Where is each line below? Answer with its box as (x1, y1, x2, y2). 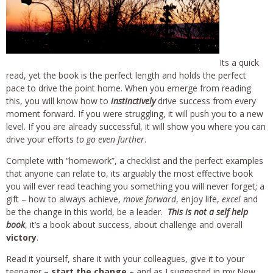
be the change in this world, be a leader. (6, 205, 168, 218)
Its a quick (219, 56, 259, 68)
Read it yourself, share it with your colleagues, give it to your (6, 252, 244, 264)
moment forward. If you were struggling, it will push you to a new (6, 107, 263, 119)
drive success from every (155, 94, 256, 107)
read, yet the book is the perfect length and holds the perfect (6, 69, 246, 81)
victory (6, 231, 37, 243)
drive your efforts (6, 133, 76, 145)
